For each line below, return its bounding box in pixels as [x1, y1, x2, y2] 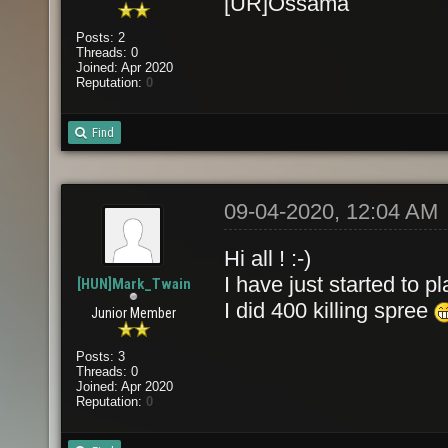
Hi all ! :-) [224, 246, 311, 271]
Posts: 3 [75, 349, 125, 364]
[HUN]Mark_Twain [76, 275, 191, 293]
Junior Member [91, 305, 177, 321]
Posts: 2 [75, 30, 125, 45]
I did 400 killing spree [224, 298, 434, 323]
